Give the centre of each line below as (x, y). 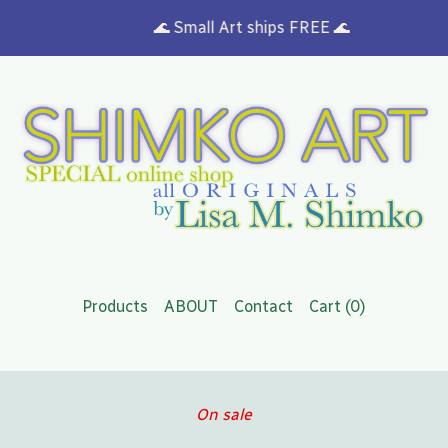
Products (115, 306)
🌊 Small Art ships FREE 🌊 (236, 27)
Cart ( (329, 306)
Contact (263, 306)
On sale (224, 414)
